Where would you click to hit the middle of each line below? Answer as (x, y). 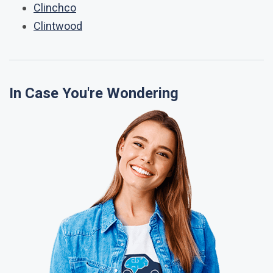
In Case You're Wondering (94, 93)
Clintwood (58, 26)
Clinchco (55, 8)
